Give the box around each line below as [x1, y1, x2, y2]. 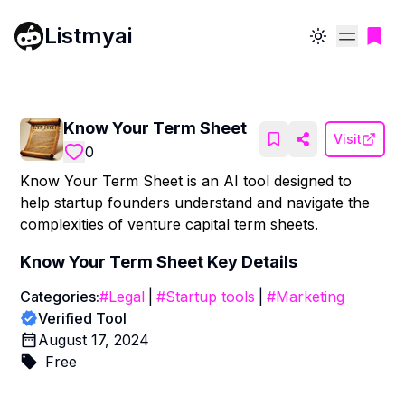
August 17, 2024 [38, 331, 150, 349]
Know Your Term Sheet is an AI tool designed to [20, 172, 353, 190]
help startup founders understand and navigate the [20, 193, 371, 212]
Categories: [20, 287, 100, 306]
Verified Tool [38, 309, 127, 327]
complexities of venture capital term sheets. [20, 215, 319, 233]
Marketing [276, 287, 345, 306]
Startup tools [165, 287, 256, 306]
